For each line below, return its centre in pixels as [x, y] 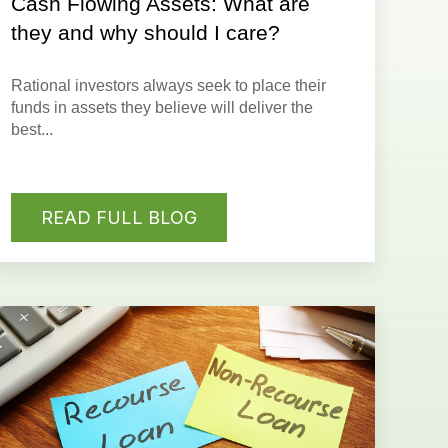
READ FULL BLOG [119, 217]
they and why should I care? [146, 33]
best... [32, 130]
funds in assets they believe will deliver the [162, 108]
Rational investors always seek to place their [169, 86]
